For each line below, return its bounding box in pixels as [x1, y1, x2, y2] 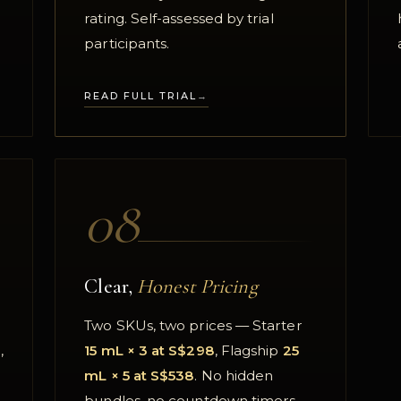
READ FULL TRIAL [84, 89, 198, 102]
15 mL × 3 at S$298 [84, 341, 215, 359]
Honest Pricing [137, 273, 258, 298]
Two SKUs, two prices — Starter [84, 316, 303, 334]
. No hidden [194, 366, 274, 384]
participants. [84, 35, 170, 53]
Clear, [84, 273, 138, 298]
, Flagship [214, 341, 283, 359]
